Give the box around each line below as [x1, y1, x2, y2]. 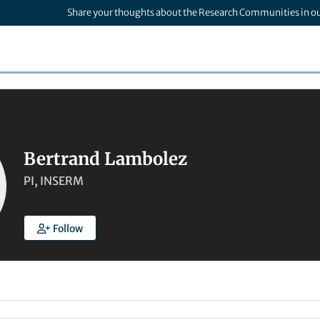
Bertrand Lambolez [24, 148, 187, 170]
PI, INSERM [24, 174, 84, 188]
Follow [52, 222, 83, 235]
